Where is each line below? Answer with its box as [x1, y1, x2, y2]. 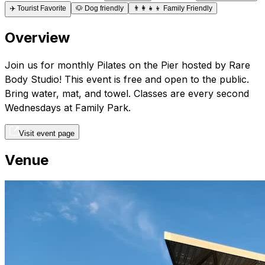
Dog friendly [85, 4, 124, 12]
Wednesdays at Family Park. [5, 101, 131, 114]
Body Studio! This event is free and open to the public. [5, 73, 249, 85]
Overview [5, 28, 70, 46]
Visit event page [19, 128, 75, 138]
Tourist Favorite [17, 4, 66, 12]
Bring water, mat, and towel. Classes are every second [5, 87, 249, 99]
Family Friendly [163, 4, 212, 12]
